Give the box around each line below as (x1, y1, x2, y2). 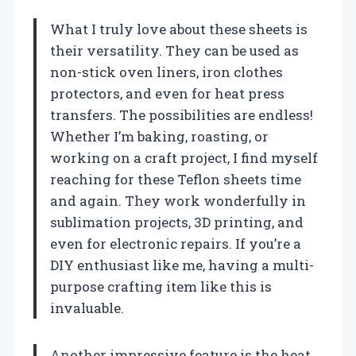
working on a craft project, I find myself (50, 149, 318, 168)
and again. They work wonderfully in (50, 192, 306, 211)
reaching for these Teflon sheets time (50, 170, 301, 189)
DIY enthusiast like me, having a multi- (50, 256, 314, 275)
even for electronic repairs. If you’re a (50, 234, 301, 253)
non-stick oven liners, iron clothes (50, 63, 283, 82)
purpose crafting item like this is (50, 277, 272, 296)
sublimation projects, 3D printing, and (50, 213, 304, 232)
